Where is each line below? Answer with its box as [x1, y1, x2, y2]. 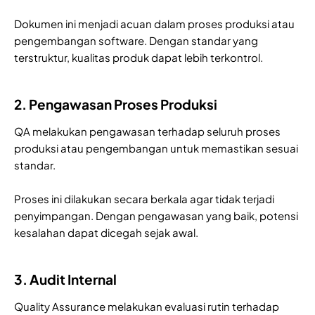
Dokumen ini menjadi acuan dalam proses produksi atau [14, 16, 295, 30]
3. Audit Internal [14, 270, 117, 288]
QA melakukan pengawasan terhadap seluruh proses [14, 124, 281, 138]
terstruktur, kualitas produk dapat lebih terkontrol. [14, 50, 263, 64]
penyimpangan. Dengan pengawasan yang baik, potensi [14, 208, 298, 222]
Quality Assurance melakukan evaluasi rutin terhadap [14, 299, 279, 313]
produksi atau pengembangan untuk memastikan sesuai [14, 141, 298, 155]
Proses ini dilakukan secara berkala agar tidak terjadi [14, 191, 274, 205]
